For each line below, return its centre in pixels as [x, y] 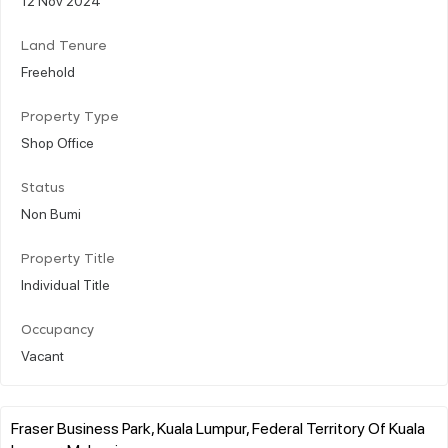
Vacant [42, 354]
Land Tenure [64, 46]
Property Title [68, 259]
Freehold [48, 70]
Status [43, 188]
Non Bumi [51, 212]
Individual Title [65, 283]
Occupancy [57, 330]
